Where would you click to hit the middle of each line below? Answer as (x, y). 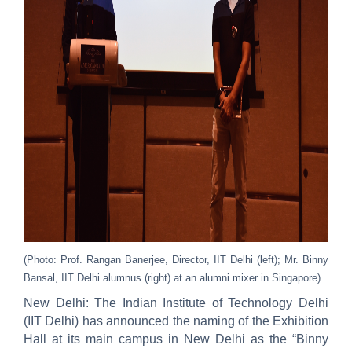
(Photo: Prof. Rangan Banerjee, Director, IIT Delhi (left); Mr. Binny (176, 259)
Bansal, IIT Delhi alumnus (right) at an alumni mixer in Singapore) (172, 277)
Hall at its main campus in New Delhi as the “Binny (176, 339)
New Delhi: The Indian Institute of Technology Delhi (176, 302)
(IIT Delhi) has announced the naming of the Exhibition (176, 321)
